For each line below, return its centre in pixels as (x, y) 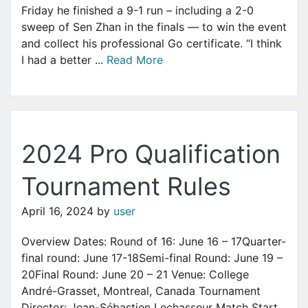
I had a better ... (64, 60)
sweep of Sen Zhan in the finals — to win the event (154, 27)
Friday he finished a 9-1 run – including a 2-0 (137, 11)
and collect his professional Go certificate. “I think (152, 44)
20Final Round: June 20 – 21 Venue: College (135, 274)
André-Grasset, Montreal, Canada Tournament (141, 290)
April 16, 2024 (57, 211)
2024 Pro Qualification (151, 154)
